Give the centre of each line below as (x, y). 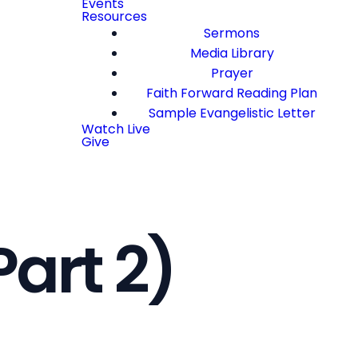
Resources (114, 16)
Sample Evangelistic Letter (232, 113)
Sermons (232, 33)
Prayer (232, 73)
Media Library (232, 53)
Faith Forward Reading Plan (232, 93)
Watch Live (116, 129)
